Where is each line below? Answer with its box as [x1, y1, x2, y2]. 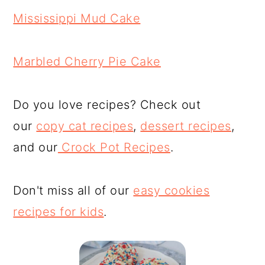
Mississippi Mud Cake [13, 11, 141, 25]
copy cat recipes [36, 119, 134, 133]
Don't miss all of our [13, 183, 134, 198]
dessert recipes [140, 119, 231, 133]
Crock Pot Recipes [57, 140, 170, 154]
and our [13, 140, 58, 154]
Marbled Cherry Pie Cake [13, 54, 161, 69]
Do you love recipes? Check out [13, 98, 201, 112]
